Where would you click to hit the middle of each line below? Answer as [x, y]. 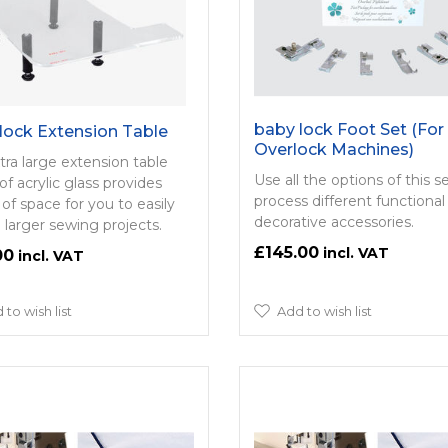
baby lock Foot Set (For [348, 129]
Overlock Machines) [333, 149]
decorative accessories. [333, 221]
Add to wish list [324, 310]
